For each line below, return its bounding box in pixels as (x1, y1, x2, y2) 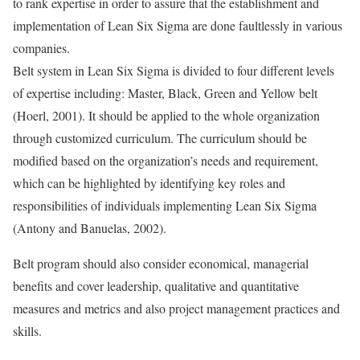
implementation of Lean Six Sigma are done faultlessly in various (13, 17, 342, 34)
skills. (13, 322, 42, 339)
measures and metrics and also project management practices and (13, 300, 340, 317)
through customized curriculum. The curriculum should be (13, 129, 307, 146)
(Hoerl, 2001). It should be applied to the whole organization (13, 107, 320, 124)
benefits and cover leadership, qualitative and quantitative (13, 277, 299, 294)
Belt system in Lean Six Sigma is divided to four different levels (13, 62, 334, 79)
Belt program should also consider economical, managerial (13, 255, 309, 272)
